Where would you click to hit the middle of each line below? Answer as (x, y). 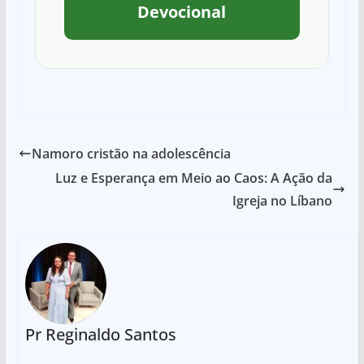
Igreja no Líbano (283, 201)
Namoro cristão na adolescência (131, 154)
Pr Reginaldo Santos (100, 335)
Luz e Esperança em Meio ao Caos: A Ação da (194, 178)
